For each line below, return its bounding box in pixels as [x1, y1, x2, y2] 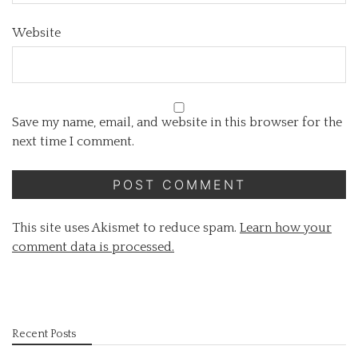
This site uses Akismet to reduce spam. [12, 221, 240, 235]
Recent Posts [12, 328, 76, 340]
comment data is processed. [12, 240, 174, 254]
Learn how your [240, 221, 332, 235]
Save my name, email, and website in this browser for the [12, 115, 342, 129]
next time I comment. [12, 134, 134, 149]
